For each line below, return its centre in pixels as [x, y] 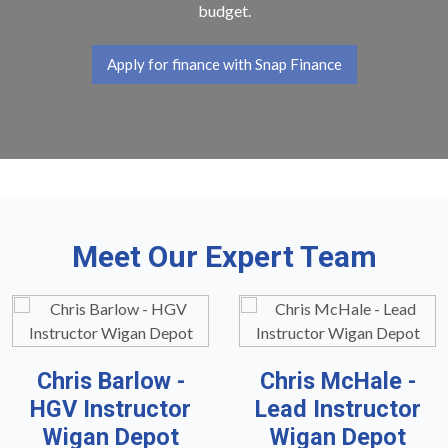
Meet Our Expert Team [224, 257]
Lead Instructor [337, 409]
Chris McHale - [337, 381]
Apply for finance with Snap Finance [224, 64]
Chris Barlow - [110, 381]
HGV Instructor [110, 409]
